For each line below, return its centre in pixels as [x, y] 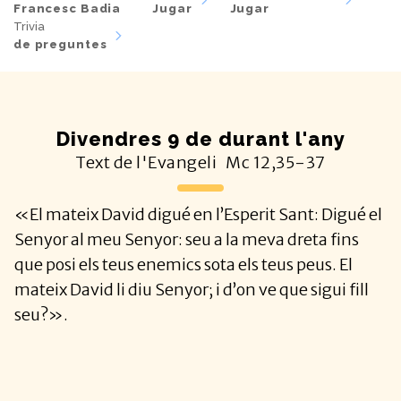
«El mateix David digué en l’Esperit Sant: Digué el [198, 214]
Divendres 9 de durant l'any [200, 138]
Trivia [29, 26]
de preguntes [60, 44]
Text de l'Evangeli [146, 162]
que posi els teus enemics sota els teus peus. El [183, 264]
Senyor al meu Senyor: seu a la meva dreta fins [187, 239]
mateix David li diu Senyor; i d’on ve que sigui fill [192, 289]
